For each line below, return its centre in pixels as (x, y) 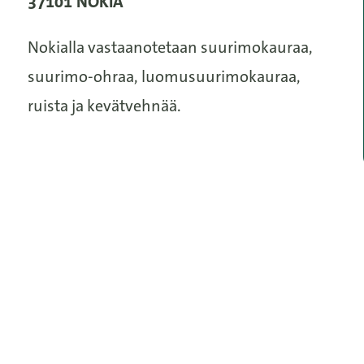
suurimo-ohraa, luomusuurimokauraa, (165, 76)
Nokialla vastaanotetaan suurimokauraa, (171, 47)
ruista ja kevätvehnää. (105, 106)
